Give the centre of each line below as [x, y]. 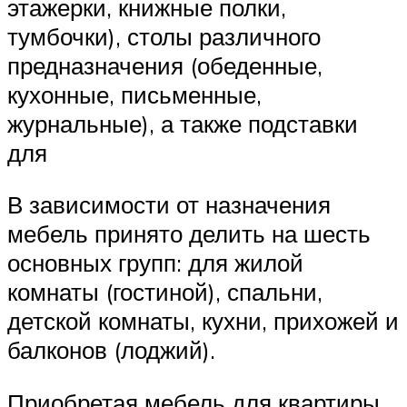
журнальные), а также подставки [183, 123]
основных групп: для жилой [155, 263]
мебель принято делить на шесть [189, 234]
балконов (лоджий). [111, 350]
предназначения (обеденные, [165, 65]
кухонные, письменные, [134, 94]
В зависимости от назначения [169, 205]
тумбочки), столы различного [164, 36]
